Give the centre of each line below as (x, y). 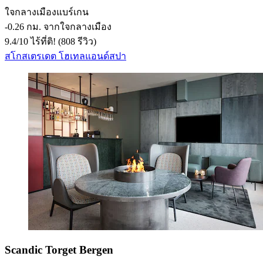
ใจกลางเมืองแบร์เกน (47, 12)
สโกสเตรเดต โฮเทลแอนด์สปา (65, 56)
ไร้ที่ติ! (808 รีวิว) (62, 41)
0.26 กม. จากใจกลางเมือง (60, 27)
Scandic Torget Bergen (59, 249)
